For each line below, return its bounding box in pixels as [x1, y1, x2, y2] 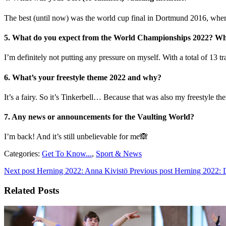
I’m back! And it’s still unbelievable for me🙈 [4, 132, 148, 141]
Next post [4, 166, 35, 176]
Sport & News [96, 149, 142, 158]
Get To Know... [42, 149, 92, 158]
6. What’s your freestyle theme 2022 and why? [4, 73, 161, 82]
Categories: [4, 149, 40, 158]
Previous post [130, 166, 173, 176]
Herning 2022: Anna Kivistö [37, 166, 128, 176]
